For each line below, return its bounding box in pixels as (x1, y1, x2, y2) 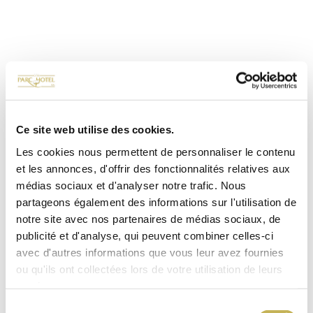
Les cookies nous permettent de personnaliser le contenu (16, 145, 296, 158)
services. (16, 279, 61, 292)
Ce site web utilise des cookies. (16, 123, 174, 136)
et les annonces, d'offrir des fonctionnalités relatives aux (16, 162, 291, 175)
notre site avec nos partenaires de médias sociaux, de (16, 212, 281, 225)
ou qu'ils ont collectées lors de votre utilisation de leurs (16, 263, 283, 275)
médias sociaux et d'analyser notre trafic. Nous (16, 179, 247, 191)
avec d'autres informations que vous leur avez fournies (16, 246, 284, 259)
